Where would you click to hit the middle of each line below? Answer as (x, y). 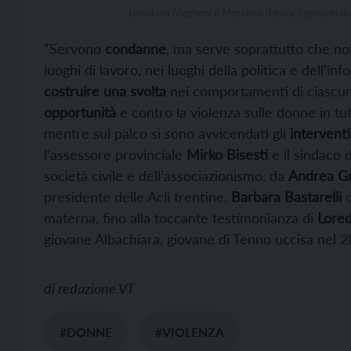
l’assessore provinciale (115, 154)
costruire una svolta (105, 90)
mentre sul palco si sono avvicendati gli (167, 133)
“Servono (74, 48)
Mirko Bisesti (227, 154)
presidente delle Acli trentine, (138, 196)
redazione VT (96, 288)
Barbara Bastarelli (286, 196)
